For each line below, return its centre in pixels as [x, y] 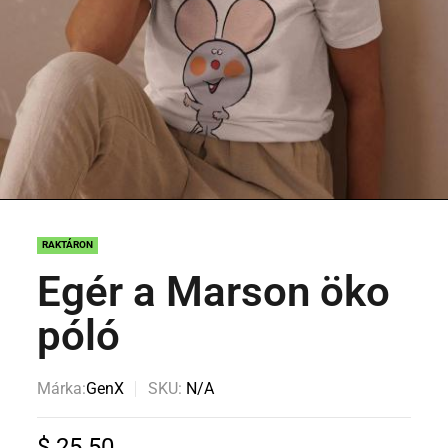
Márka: [62, 389]
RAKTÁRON [68, 245]
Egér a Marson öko [214, 292]
